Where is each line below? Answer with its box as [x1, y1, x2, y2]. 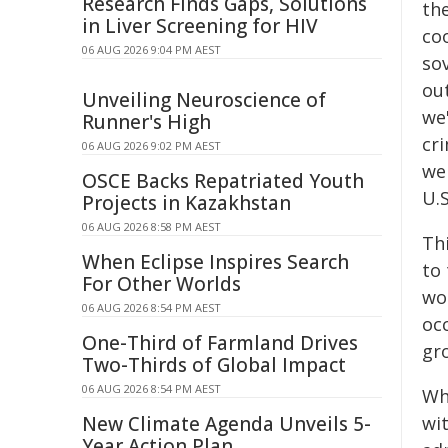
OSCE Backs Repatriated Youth [82, 168, 364, 194]
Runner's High [82, 109, 211, 135]
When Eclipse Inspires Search [82, 249, 349, 275]
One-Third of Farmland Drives [82, 330, 358, 356]
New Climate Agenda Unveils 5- [82, 411, 371, 437]
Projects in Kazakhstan [82, 190, 291, 216]
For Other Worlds [82, 271, 241, 297]
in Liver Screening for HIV [82, 13, 318, 39]
